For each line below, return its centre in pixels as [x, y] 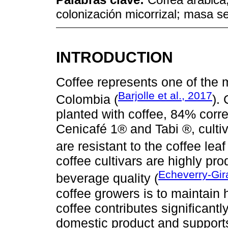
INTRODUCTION [115, 57]
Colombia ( [87, 99]
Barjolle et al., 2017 [165, 95]
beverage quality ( [107, 178]
